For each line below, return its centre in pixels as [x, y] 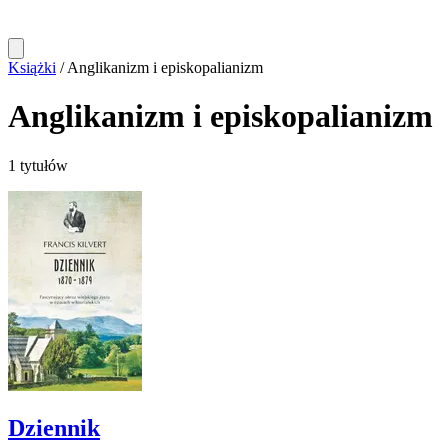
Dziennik [54, 427]
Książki [32, 67]
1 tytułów [38, 165]
